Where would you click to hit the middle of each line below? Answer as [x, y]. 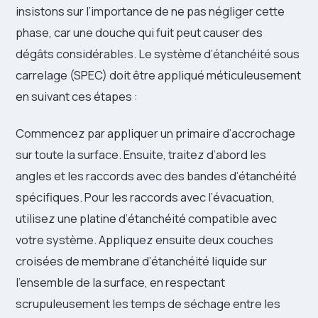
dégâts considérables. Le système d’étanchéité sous [158, 54]
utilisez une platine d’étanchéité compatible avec [146, 219]
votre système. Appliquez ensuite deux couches [144, 240]
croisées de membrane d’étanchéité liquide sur [141, 261]
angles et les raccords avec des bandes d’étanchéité [156, 176]
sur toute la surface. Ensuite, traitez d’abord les [141, 155]
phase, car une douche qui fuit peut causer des [139, 33]
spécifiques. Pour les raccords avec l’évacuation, [145, 197]
